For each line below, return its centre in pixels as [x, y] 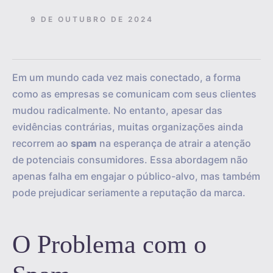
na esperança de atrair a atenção [174, 143]
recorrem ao [41, 143]
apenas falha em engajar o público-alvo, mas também [136, 176]
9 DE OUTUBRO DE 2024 [92, 19]
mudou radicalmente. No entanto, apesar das [117, 110]
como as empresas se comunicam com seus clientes [134, 94]
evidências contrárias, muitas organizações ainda [128, 127]
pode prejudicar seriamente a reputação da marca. [129, 193]
